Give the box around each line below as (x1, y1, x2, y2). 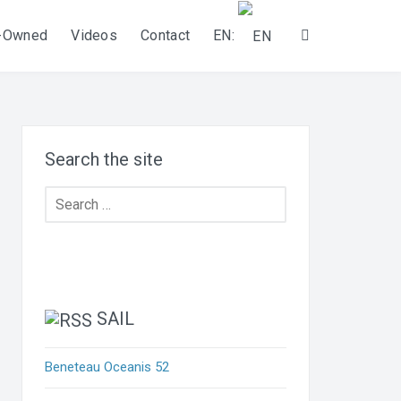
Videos (71, 27, 118, 44)
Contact (141, 27, 191, 44)
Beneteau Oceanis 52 (45, 358, 170, 375)
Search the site (45, 149, 164, 170)
